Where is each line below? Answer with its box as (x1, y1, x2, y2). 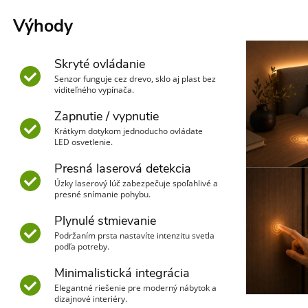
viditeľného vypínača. (54, 84, 134, 96)
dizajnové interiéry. (54, 293, 127, 305)
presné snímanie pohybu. (54, 188, 151, 200)
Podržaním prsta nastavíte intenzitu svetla (54, 230, 214, 241)
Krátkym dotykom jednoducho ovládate (54, 125, 203, 137)
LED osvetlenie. (54, 136, 113, 148)
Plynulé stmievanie (54, 212, 156, 229)
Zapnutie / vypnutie (54, 108, 159, 124)
